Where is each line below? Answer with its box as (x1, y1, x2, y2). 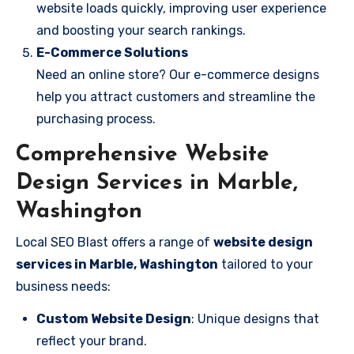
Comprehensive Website (16, 144, 269, 166)
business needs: (16, 278, 111, 294)
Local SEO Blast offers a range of (16, 234, 213, 250)
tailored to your (218, 256, 313, 272)
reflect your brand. (36, 333, 147, 348)
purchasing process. (36, 111, 156, 126)
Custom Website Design (36, 311, 191, 326)
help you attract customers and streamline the (36, 89, 315, 104)
